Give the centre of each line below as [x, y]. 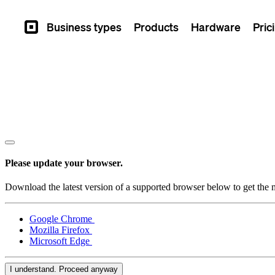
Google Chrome [62, 219]
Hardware [216, 27]
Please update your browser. [64, 163]
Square [38, 25]
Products [156, 27]
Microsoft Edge [61, 241]
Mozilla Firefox [61, 230]
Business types [84, 27]
